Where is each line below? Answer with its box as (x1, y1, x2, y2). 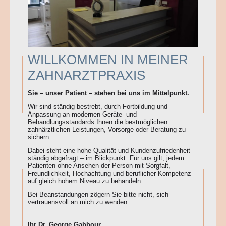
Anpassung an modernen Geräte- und (28, 110, 137, 119)
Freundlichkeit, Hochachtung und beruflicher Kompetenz (28, 169, 191, 178)
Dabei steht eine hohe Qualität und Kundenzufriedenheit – (28, 147, 196, 155)
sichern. (28, 133, 51, 141)
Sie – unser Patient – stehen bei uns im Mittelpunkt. (28, 89, 189, 97)
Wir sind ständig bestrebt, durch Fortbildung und (28, 103, 167, 111)
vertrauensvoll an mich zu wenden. (28, 198, 129, 206)
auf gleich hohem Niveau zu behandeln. (28, 177, 143, 185)
